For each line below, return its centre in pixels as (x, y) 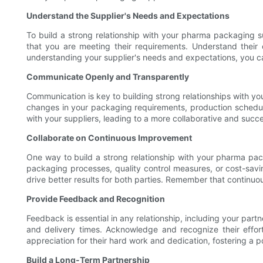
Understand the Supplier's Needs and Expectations (128, 16)
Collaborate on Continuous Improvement (109, 138)
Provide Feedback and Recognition (96, 199)
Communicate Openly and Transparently (108, 77)
